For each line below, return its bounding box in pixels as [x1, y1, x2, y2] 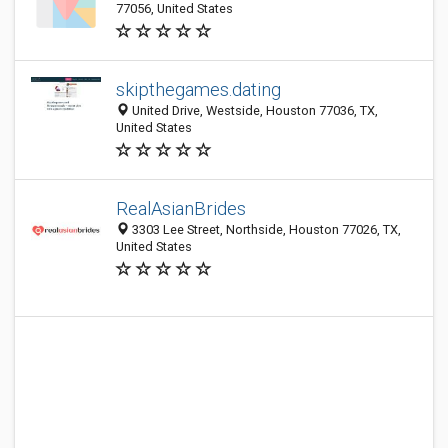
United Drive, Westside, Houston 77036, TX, [129, 103, 378, 118]
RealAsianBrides [116, 198, 246, 219]
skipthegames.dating [116, 79, 281, 100]
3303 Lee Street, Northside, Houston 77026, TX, [129, 222, 401, 237]
